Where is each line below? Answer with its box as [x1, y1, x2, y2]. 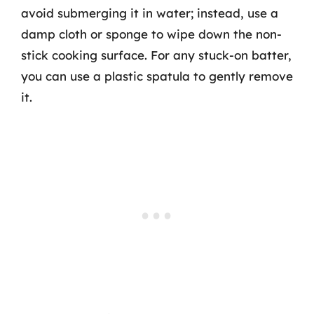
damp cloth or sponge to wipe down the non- [21, 27, 282, 41]
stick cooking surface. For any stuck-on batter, [21, 48, 292, 62]
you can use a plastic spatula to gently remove [21, 69, 293, 83]
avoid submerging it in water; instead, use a [21, 6, 278, 20]
